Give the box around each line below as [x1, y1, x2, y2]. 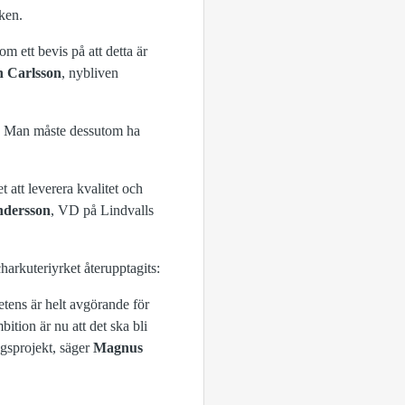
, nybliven [61, 65, 118, 80]
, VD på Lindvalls [51, 202, 154, 218]
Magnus [93, 340, 143, 355]
